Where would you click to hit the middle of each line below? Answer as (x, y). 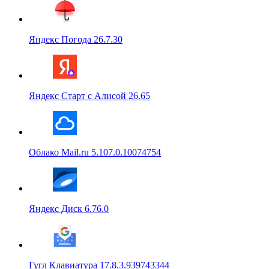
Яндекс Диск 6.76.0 (69, 209)
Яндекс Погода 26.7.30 (76, 40)
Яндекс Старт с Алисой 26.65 (89, 96)
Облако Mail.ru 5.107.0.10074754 (95, 153)
